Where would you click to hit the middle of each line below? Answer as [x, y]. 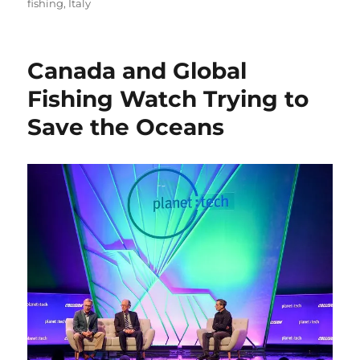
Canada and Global [137, 70]
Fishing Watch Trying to [168, 98]
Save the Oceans [126, 127]
